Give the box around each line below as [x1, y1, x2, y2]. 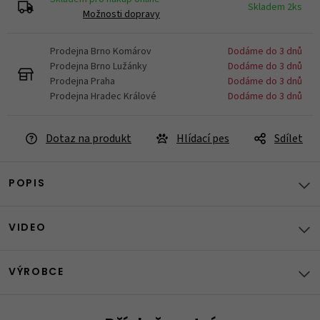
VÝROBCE [9, 267, 64, 278]
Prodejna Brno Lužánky [50, 59, 147, 74]
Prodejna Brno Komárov [50, 44, 151, 59]
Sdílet [274, 131, 303, 146]
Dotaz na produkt [46, 131, 131, 146]
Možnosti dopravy [83, 7, 160, 21]
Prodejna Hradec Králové [50, 89, 156, 104]
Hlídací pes [176, 131, 229, 146]
